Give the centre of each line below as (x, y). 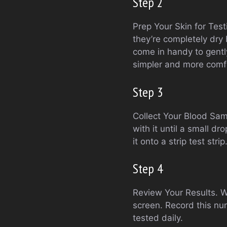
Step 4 (148, 168)
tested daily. (158, 218)
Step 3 (148, 92)
